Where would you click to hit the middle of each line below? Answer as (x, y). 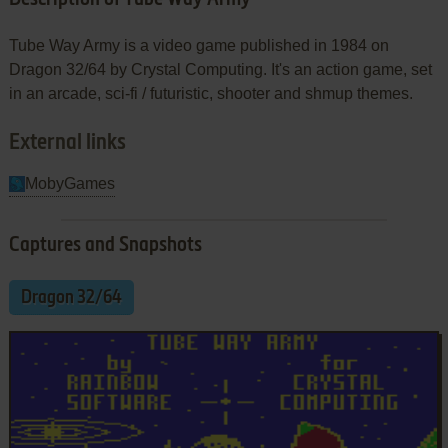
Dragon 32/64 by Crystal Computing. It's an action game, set (220, 69)
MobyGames (69, 183)
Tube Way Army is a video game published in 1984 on (198, 45)
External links (67, 142)
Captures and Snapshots (105, 245)
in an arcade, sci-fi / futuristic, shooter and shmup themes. (210, 93)
